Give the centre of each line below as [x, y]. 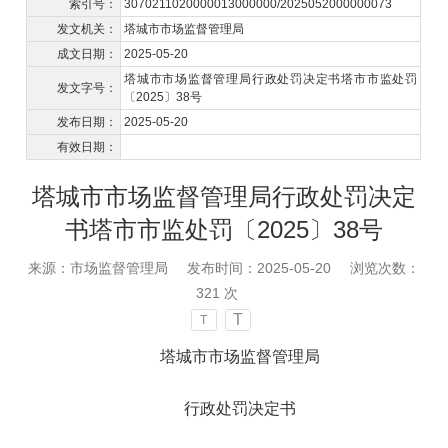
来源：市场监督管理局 [100, 267]
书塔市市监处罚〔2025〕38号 [224, 229]
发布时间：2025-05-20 [259, 267]
